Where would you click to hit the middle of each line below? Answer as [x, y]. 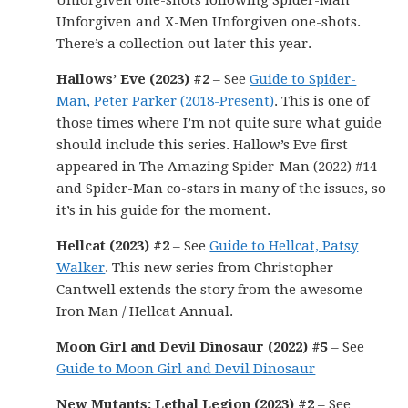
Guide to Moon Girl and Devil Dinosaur [186, 369]
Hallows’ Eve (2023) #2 [133, 79]
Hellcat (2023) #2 [113, 246]
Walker [81, 268]
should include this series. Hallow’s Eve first [203, 145]
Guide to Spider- [303, 79]
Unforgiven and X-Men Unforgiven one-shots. [209, 22]
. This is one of [322, 101]
